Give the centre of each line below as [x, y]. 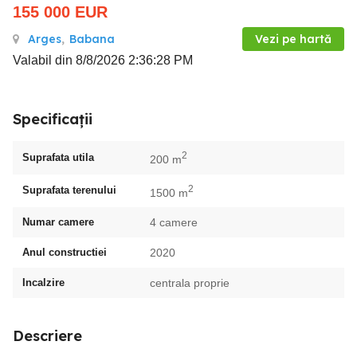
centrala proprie [190, 283]
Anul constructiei [65, 253]
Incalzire [43, 283]
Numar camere [58, 222]
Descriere [47, 336]
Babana [92, 39]
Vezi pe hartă [293, 39]
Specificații [53, 119]
